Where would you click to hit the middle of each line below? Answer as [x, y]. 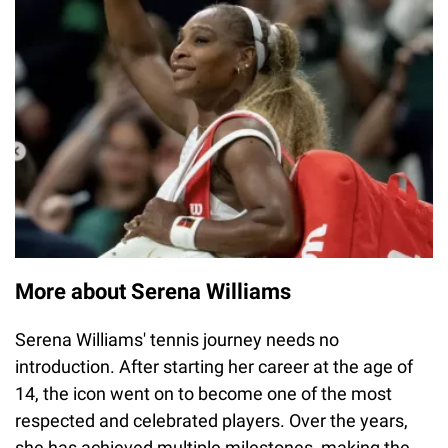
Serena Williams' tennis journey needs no [177, 340]
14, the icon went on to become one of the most [203, 394]
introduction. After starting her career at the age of [214, 367]
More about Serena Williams [153, 292]
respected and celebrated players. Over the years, [211, 421]
